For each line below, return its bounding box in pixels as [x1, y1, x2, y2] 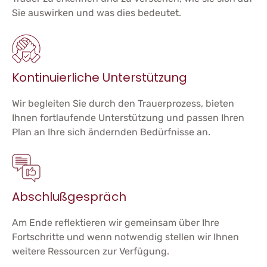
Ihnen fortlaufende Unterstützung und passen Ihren [12, 111, 244, 123]
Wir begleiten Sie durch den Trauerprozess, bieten [12, 97, 234, 109]
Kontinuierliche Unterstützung [12, 69, 187, 86]
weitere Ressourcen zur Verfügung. [12, 245, 169, 257]
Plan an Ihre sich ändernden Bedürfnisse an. [12, 126, 210, 138]
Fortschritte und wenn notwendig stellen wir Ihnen [12, 231, 239, 243]
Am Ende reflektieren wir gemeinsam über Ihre [12, 216, 219, 228]
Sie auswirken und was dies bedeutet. [12, 7, 181, 18]
